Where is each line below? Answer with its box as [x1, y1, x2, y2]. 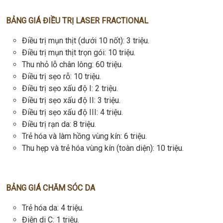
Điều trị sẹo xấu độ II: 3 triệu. [22, 96, 120, 106]
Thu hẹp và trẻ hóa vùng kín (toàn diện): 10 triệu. [22, 143, 184, 153]
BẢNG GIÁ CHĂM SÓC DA [6, 183, 95, 193]
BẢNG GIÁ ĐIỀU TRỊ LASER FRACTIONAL [6, 16, 148, 26]
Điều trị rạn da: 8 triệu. [22, 119, 96, 129]
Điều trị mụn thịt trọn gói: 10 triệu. [22, 48, 135, 58]
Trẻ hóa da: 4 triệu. [22, 203, 84, 213]
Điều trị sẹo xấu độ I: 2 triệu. [22, 84, 118, 94]
